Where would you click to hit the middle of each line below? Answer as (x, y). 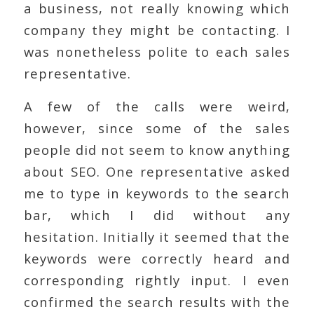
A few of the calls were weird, (157, 106)
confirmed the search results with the (157, 301)
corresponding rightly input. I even (157, 280)
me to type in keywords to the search (157, 193)
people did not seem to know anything (157, 149)
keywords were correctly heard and (157, 258)
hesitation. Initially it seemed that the (157, 236)
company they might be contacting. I (157, 29)
